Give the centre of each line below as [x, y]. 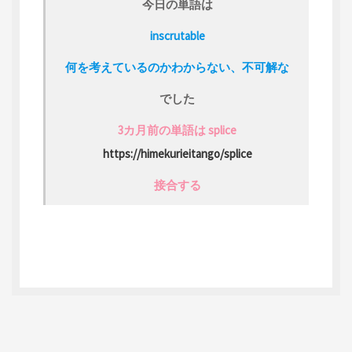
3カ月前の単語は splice [177, 130]
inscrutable [177, 36]
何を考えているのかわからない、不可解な [177, 67]
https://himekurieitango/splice [177, 154]
